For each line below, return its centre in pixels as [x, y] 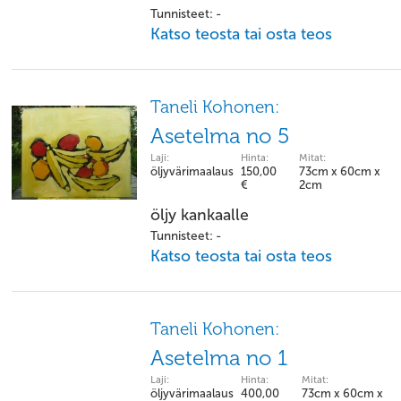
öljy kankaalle [200, 215]
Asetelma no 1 [219, 358]
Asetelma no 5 [220, 136]
